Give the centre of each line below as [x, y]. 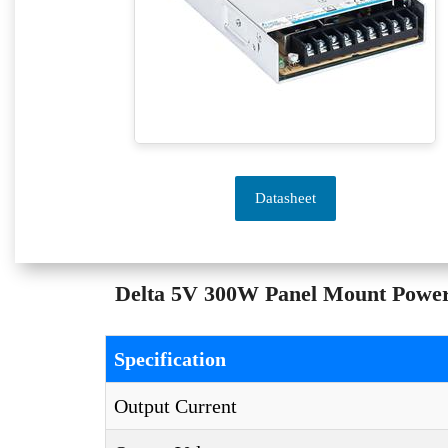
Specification [170, 359]
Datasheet [285, 198]
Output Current [175, 406]
